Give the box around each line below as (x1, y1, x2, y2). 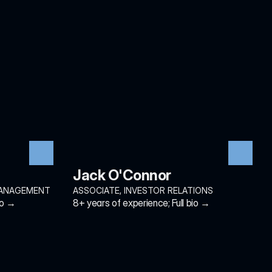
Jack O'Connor (73, 166, 171, 184)
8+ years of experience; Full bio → (73, 197, 211, 209)
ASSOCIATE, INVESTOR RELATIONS (73, 185, 213, 195)
